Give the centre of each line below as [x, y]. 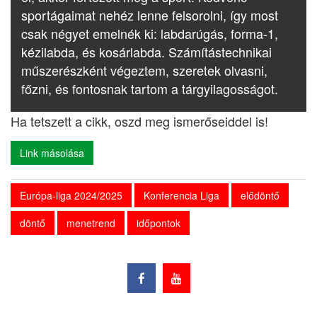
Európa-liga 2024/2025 [71, 195]
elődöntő [260, 195]
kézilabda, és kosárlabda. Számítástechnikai [146, 52]
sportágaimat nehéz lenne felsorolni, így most [150, 15]
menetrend [91, 223]
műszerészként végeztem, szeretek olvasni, [144, 70]
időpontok [158, 223]
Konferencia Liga [181, 195]
